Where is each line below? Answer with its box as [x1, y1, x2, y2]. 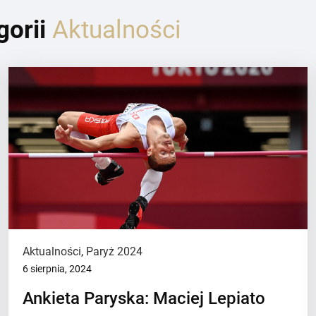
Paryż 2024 [86, 245, 143, 258]
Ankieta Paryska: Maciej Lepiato [23, 288, 266, 308]
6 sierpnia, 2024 [23, 263, 92, 274]
